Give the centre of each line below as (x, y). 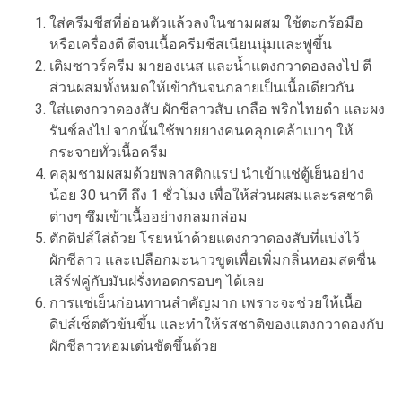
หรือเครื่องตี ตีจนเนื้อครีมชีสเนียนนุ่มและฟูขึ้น (191, 45)
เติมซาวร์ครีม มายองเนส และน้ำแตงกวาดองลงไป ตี (210, 66)
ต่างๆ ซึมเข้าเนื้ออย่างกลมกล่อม (149, 217)
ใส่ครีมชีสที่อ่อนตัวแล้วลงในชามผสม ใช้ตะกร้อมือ (206, 23)
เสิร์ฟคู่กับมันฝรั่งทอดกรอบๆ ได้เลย (157, 282)
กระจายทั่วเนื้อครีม (109, 153)
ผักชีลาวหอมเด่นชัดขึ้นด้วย (133, 346)
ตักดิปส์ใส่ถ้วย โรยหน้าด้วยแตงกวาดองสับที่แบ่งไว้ (205, 239)
